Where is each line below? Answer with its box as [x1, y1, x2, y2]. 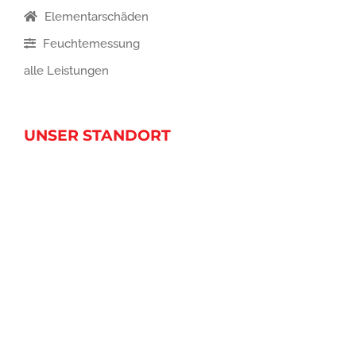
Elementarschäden [41, 10, 149, 25]
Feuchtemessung [40, 37, 140, 52]
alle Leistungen [24, 64, 109, 79]
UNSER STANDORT [24, 126, 171, 145]
